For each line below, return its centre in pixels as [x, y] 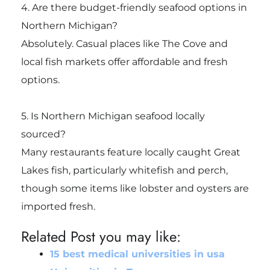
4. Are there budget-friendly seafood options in [134, 8]
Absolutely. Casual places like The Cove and [124, 44]
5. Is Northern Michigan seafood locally [113, 116]
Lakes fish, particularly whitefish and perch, [124, 171]
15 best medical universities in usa [137, 254]
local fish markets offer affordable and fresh [124, 62]
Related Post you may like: [101, 237]
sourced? [43, 134]
